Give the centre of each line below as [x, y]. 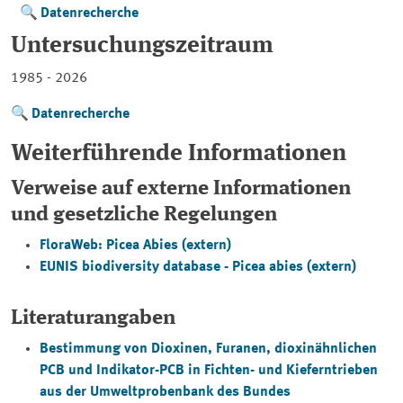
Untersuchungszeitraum [142, 46]
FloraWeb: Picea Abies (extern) [135, 246]
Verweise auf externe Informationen [181, 188]
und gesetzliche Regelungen [144, 215]
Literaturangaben [93, 318]
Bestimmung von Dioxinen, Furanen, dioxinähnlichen [208, 349]
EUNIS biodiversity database [130, 267]
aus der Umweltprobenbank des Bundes [165, 392]
